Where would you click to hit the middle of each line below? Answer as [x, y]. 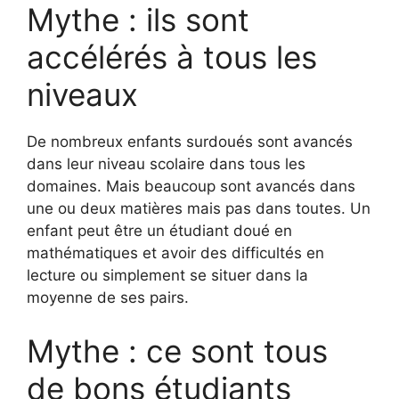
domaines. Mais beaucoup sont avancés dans [191, 187]
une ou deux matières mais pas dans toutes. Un [199, 209]
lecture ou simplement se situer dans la [167, 276]
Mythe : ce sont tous [177, 350]
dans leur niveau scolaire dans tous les [166, 164]
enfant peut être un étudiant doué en [159, 231]
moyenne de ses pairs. [108, 298]
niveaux [82, 95]
